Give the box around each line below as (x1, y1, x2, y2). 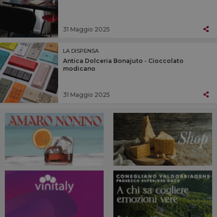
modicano (63, 64, 95, 72)
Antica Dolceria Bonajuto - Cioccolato (63, 57, 184, 64)
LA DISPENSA (63, 47, 99, 54)
